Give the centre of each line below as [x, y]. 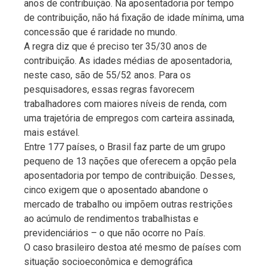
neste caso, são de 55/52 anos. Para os [107, 75]
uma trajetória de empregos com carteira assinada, [129, 118]
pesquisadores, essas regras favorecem [109, 89]
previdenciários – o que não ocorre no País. [115, 233]
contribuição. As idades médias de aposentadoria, [128, 60]
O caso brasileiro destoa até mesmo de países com [133, 247]
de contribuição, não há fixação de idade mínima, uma [134, 17]
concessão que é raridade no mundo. [100, 32]
